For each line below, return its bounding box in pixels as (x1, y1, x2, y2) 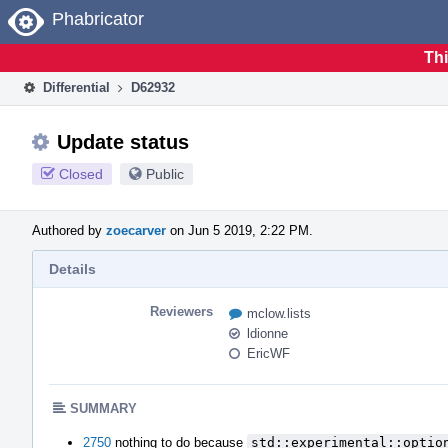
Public (146, 165, 184, 182)
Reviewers (150, 303, 213, 319)
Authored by (32, 222, 106, 238)
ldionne (247, 325, 288, 341)
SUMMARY (70, 400, 137, 416)
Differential (39, 79, 110, 95)
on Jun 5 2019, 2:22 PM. (166, 222, 313, 238)
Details (49, 260, 96, 277)
